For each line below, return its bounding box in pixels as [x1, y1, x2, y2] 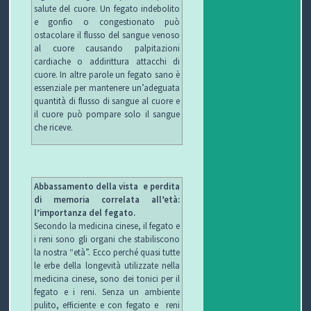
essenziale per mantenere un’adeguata [33, 81, 180, 93]
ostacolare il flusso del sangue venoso [33, 28, 180, 40]
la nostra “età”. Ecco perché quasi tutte [33, 246, 180, 258]
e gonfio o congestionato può [33, 15, 180, 27]
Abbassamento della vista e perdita [33, 180, 180, 192]
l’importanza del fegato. [33, 207, 135, 219]
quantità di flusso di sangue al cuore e [33, 94, 180, 106]
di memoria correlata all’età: [33, 194, 180, 205]
